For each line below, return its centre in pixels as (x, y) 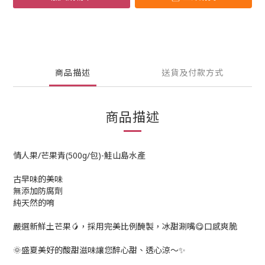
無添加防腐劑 (38, 191)
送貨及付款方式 (192, 72)
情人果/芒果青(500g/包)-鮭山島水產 (79, 155)
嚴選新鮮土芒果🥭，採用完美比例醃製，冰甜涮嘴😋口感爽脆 (125, 226)
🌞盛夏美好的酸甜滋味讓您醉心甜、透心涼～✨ (99, 250)
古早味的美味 (38, 179)
